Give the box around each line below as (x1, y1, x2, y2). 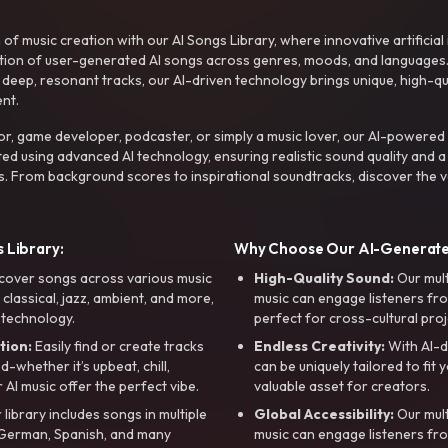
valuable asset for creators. (254, 376, 430, 395)
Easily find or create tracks (32, 336, 204, 355)
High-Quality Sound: (254, 268, 394, 287)
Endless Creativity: (254, 336, 385, 355)
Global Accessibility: (254, 404, 394, 423)
